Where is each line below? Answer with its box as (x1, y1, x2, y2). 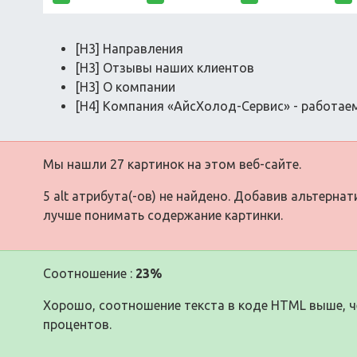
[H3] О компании (75, 80, 175, 94)
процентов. (43, 317, 112, 331)
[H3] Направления (75, 41, 183, 56)
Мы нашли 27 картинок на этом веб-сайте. (43, 157, 301, 171)
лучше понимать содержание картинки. (43, 208, 283, 222)
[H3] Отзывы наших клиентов (75, 61, 254, 75)
